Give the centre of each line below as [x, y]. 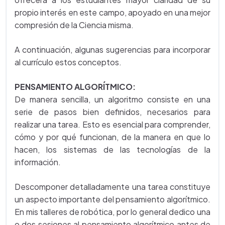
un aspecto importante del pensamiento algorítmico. [113, 199]
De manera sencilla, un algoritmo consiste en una [113, 99]
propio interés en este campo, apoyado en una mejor [113, 12]
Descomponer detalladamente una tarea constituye [113, 187]
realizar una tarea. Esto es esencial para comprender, [113, 124]
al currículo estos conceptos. [68, 62]
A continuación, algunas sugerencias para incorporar [113, 49]
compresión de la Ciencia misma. [74, 25]
